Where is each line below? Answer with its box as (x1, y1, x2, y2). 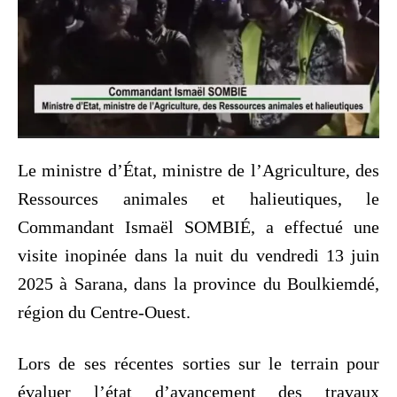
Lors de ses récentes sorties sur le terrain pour (18, 353, 379, 373)
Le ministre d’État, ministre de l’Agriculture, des (18, 160, 379, 180)
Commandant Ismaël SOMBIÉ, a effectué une (18, 216, 379, 237)
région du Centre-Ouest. (18, 301, 191, 322)
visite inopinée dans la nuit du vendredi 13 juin (18, 245, 379, 265)
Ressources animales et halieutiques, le (18, 188, 379, 208)
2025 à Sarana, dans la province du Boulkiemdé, (18, 273, 379, 293)
